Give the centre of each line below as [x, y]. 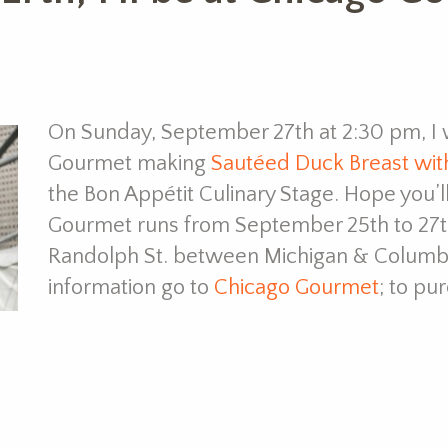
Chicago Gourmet [296, 287]
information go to [130, 287]
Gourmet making [129, 163]
